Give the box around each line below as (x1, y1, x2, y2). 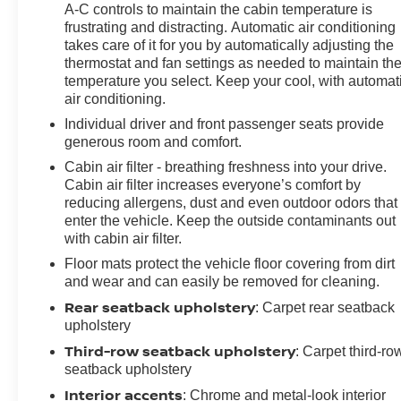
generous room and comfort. (64, 133, 243, 149)
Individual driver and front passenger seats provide (64, 115, 385, 132)
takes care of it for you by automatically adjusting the (64, 37, 395, 53)
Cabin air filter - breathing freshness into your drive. (64, 158, 388, 175)
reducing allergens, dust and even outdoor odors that (64, 194, 398, 210)
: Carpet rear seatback (255, 299, 396, 315)
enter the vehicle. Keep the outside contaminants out (64, 212, 397, 228)
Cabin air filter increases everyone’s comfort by (64, 176, 362, 192)
